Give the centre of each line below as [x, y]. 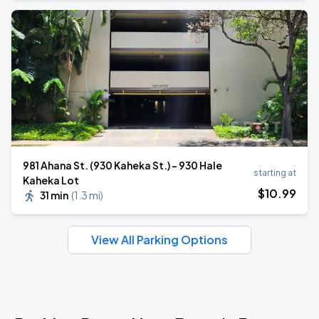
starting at [275, 173]
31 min [54, 195]
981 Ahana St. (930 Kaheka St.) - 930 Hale [122, 165]
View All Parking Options [159, 240]
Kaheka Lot [51, 180]
